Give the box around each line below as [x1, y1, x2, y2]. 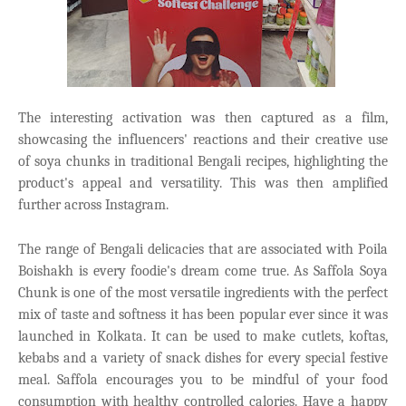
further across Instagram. [18, 196, 169, 213]
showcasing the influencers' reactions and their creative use [18, 130, 388, 148]
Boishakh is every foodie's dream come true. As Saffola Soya [18, 262, 388, 279]
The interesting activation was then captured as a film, [18, 109, 388, 126]
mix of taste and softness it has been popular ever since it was [18, 305, 388, 323]
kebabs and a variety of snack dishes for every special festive [18, 349, 388, 366]
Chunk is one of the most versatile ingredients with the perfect [18, 284, 388, 301]
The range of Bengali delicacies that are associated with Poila [18, 240, 388, 257]
